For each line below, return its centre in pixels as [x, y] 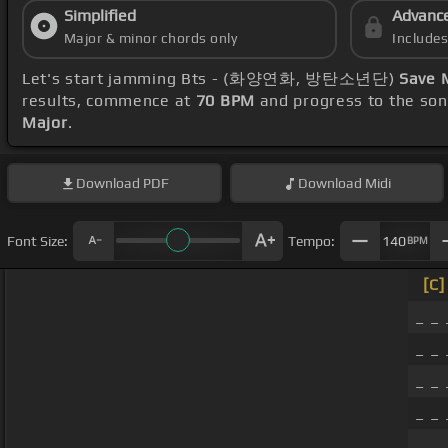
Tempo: [311, 240]
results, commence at [109, 101]
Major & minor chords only [150, 38]
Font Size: [37, 240]
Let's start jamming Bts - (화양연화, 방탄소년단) [210, 79]
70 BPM [225, 101]
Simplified [99, 16]
